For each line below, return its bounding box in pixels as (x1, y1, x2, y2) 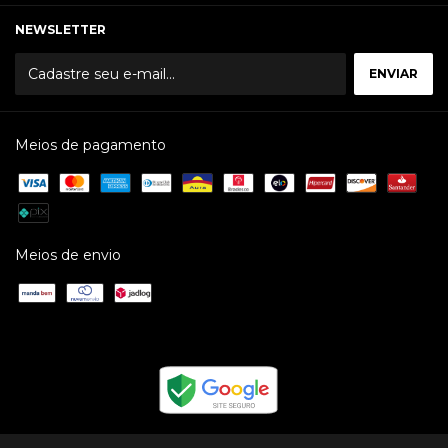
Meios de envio (15, 245, 121, 264)
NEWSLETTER (15, 21, 106, 37)
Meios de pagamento (15, 135, 166, 154)
